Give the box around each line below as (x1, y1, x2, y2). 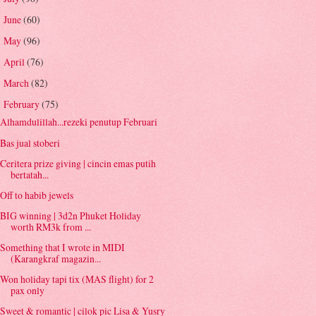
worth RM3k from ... (11, 219, 92, 233)
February (3, 97, 42, 111)
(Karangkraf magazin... (11, 251, 102, 265)
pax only (11, 284, 45, 298)
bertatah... (11, 167, 49, 181)
